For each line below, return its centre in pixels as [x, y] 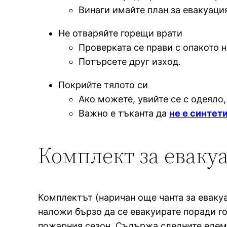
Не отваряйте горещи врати [121, 33]
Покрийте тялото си [103, 85]
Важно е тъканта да [124, 113]
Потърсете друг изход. [130, 61]
